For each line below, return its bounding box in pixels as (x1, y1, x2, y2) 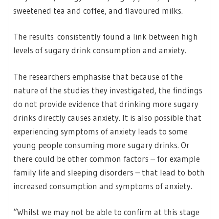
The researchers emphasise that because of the (13, 71, 183, 82)
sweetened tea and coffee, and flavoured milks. (13, 5, 183, 16)
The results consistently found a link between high (13, 31, 198, 42)
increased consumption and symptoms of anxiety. (13, 180, 196, 191)
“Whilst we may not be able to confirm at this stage (13, 207, 199, 218)
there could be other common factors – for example (13, 153, 200, 164)
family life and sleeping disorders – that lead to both (13, 167, 205, 177)
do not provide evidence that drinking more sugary (13, 98, 198, 109)
